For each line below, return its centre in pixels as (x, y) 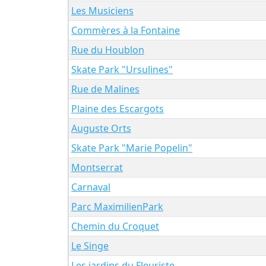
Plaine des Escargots (118, 108)
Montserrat (97, 167)
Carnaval (91, 187)
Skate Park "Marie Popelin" (132, 148)
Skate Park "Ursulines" (122, 69)
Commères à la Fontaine (126, 30)
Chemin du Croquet (115, 226)
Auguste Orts (101, 128)
